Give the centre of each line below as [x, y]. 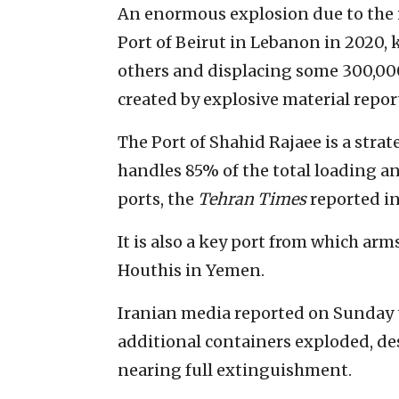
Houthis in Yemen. [191, 270]
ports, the [158, 199]
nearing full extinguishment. [235, 370]
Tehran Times [254, 199]
